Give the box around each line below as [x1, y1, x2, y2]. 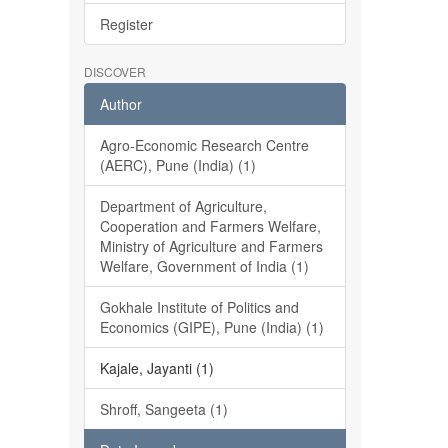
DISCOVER [83, 63, 146, 80]
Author [99, 94, 142, 114]
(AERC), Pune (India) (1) [99, 155, 256, 175]
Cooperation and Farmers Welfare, [99, 216, 321, 236]
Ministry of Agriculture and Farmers [99, 236, 323, 256]
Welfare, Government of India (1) [99, 256, 309, 276]
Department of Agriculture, [99, 196, 267, 216]
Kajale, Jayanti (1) [99, 358, 214, 378]
